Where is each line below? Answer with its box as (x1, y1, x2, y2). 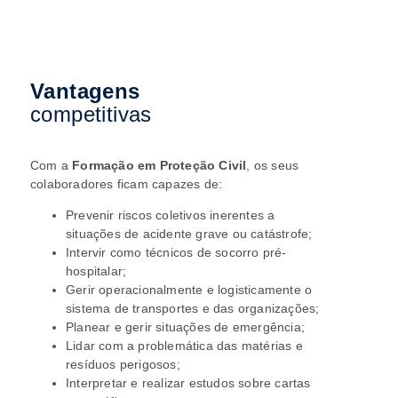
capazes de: (151, 177, 223, 192)
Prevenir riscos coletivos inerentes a (65, 208, 275, 223)
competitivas (29, 102, 152, 127)
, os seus (246, 158, 299, 173)
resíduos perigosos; (65, 357, 180, 372)
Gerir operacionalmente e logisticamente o (65, 283, 313, 298)
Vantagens (29, 79, 140, 104)
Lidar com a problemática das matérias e (65, 338, 303, 354)
